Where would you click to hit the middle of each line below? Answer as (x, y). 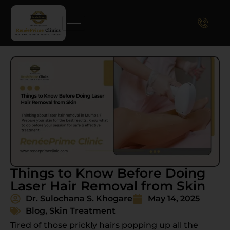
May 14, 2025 (174, 199)
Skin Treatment (82, 211)
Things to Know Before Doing (108, 173)
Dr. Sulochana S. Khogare (79, 199)
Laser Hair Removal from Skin (108, 186)
